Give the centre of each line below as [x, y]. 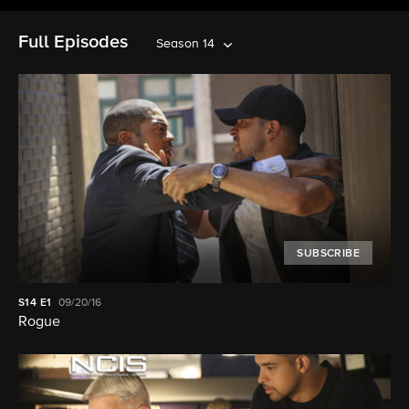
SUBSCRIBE [328, 254]
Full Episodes [73, 42]
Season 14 [185, 44]
